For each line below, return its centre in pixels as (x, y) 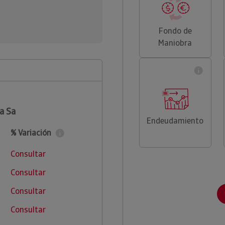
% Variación (31, 133)
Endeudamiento (175, 121)
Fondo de (175, 31)
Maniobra (175, 43)
